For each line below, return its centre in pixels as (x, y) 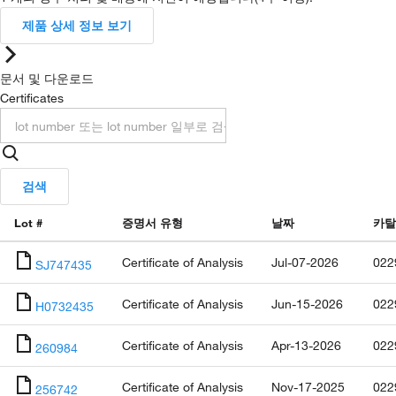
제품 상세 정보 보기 (77, 25)
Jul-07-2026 (305, 262)
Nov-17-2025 (308, 387)
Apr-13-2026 (306, 345)
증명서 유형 (152, 223)
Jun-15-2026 (307, 304)
